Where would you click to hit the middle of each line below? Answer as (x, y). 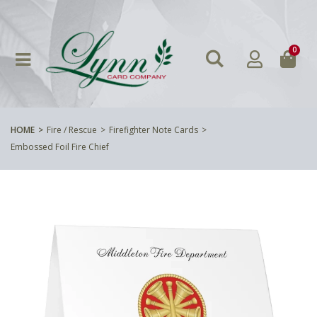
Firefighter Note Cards (154, 129)
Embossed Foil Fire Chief (60, 146)
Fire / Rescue (72, 129)
